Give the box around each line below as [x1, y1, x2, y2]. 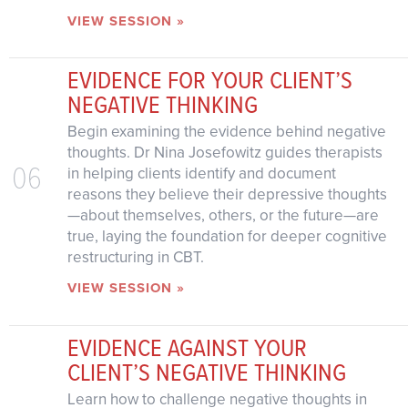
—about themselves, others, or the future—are [66, 204, 379, 228]
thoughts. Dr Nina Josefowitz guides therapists [66, 141, 382, 165]
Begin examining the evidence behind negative [66, 120, 386, 144]
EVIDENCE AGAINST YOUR [66, 330, 307, 365]
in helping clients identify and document [66, 162, 336, 186]
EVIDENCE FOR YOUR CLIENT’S [66, 62, 352, 97]
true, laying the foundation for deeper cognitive [66, 225, 387, 249]
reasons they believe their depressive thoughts [66, 183, 387, 207]
